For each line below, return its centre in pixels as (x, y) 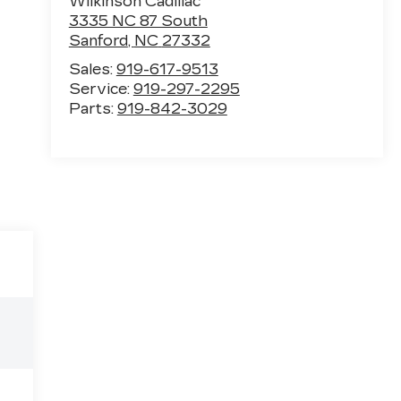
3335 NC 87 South (138, 21)
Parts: (93, 109)
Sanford (98, 41)
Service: (101, 90)
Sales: (92, 70)
